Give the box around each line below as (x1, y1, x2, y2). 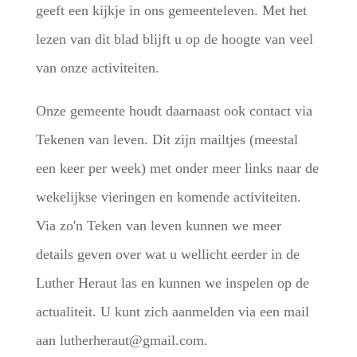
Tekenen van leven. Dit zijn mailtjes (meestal (35, 131, 298, 147)
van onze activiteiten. (35, 60, 163, 76)
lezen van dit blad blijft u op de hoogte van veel (35, 31, 313, 47)
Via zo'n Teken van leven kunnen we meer (35, 218, 281, 233)
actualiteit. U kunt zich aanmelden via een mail (35, 304, 309, 320)
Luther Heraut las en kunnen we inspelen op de (35, 275, 309, 291)
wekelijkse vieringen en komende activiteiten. (35, 189, 301, 205)
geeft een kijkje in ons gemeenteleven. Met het (35, 2, 307, 18)
